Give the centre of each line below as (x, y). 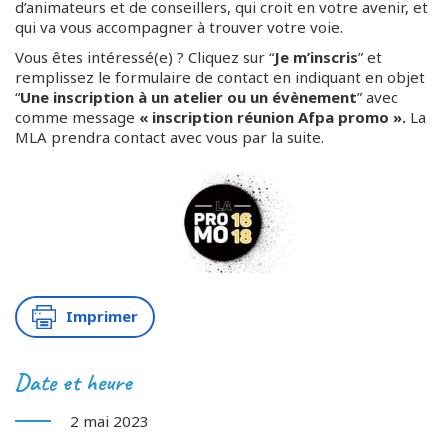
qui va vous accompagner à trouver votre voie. (179, 27)
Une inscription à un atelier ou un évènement (188, 97)
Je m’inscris (316, 57)
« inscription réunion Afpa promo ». (272, 117)
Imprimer (101, 316)
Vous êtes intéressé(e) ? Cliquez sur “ (144, 57)
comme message (77, 117)
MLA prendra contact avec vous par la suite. (169, 137)
